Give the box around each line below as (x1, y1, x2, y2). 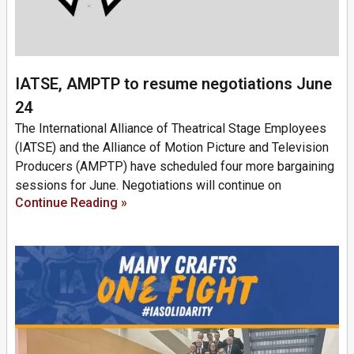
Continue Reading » (15, 195, 127, 211)
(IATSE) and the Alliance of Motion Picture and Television (15, 140, 329, 156)
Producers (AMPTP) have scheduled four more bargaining (15, 159, 334, 175)
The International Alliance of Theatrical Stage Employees (15, 121, 326, 137)
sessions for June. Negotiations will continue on (15, 178, 281, 194)
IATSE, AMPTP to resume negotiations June (15, 74, 332, 94)
